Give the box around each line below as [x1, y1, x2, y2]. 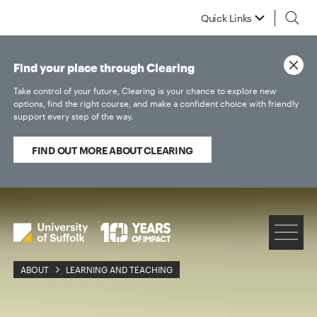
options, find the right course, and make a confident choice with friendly [13, 98, 299, 108]
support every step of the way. [13, 111, 134, 121]
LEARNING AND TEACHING [66, 265, 173, 275]
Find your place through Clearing [13, 63, 195, 74]
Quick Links [201, 11, 252, 24]
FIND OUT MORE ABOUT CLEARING [32, 144, 194, 156]
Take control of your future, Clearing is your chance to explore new [13, 86, 277, 96]
